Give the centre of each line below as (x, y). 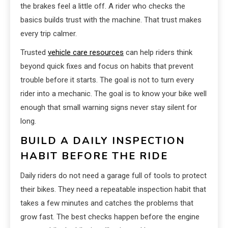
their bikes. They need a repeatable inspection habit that (113, 190)
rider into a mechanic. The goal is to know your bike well (113, 94)
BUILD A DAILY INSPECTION (103, 141)
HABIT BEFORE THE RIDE (94, 156)
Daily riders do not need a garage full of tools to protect (113, 176)
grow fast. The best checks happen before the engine (110, 217)
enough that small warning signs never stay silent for (109, 108)
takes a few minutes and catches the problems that (107, 203)
